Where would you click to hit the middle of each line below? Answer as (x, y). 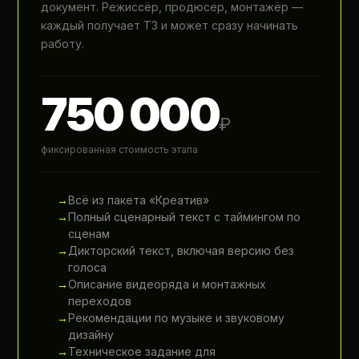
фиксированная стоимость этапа (120, 149)
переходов (100, 301)
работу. (63, 44)
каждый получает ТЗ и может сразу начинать (170, 25)
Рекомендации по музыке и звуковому (177, 318)
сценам (89, 234)
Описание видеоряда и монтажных (167, 284)
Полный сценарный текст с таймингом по (185, 217)
